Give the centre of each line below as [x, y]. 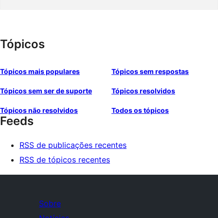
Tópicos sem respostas [150, 71]
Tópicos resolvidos [143, 91]
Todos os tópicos [140, 110]
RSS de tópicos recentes [65, 160]
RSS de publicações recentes [73, 145]
